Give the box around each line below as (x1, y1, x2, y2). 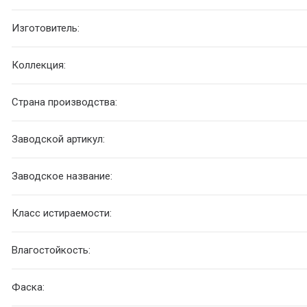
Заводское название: (12, 170, 113, 183)
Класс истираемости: (12, 207, 112, 220)
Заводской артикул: (12, 133, 106, 146)
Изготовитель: (12, 22, 80, 35)
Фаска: (12, 281, 45, 294)
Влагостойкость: (12, 244, 91, 257)
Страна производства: (12, 96, 118, 109)
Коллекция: (12, 59, 66, 72)
